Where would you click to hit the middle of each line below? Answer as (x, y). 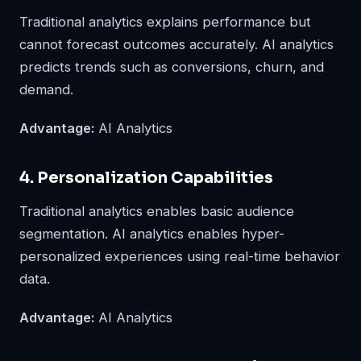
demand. (46, 90)
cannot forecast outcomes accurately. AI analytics (176, 45)
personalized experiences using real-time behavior (180, 257)
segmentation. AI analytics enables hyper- (152, 234)
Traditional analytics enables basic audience (157, 212)
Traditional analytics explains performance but (165, 22)
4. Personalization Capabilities (146, 178)
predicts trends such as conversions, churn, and (172, 67)
